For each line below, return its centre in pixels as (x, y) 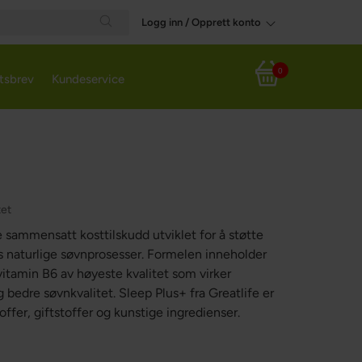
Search (123, 42)
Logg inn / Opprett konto (201, 22)
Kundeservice (88, 79)
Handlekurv (273, 82)
